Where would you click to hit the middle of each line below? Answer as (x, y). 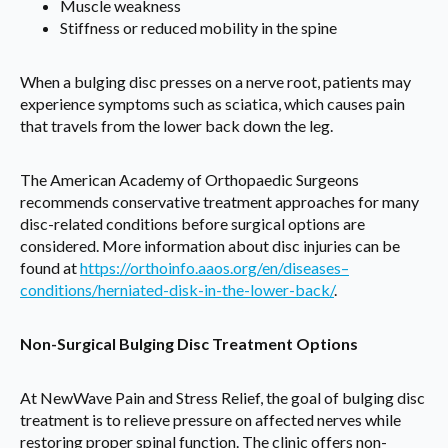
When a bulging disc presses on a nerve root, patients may (215, 82)
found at (50, 268)
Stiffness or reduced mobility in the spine (198, 28)
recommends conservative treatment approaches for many (219, 202)
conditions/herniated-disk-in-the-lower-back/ (177, 290)
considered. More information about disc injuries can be (210, 246)
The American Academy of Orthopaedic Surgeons (189, 180)
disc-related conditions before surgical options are (192, 224)
